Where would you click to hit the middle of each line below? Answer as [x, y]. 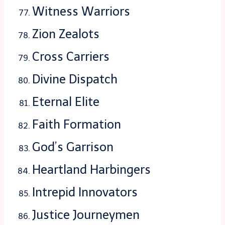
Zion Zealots [66, 34]
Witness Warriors [81, 12]
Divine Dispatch [75, 79]
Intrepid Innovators [85, 192]
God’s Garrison [73, 147]
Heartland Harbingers [91, 170]
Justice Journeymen [86, 215]
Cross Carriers [71, 57]
